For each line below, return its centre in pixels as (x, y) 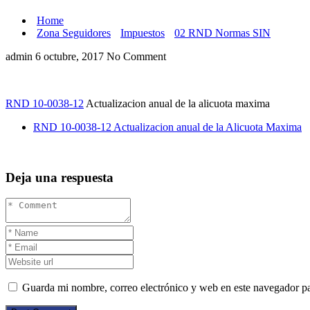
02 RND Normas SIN (222, 33)
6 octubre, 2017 (68, 56)
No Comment (135, 56)
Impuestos (143, 33)
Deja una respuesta (60, 177)
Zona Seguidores (74, 33)
